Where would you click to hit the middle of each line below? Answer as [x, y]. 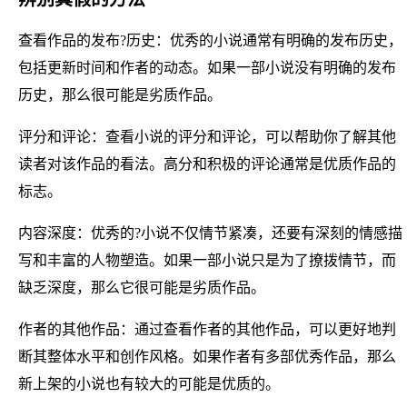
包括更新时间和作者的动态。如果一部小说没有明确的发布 [207, 67]
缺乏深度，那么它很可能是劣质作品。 [142, 287]
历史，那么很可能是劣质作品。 [120, 94]
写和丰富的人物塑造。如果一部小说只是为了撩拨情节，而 [207, 260]
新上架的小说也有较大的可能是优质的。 [149, 383]
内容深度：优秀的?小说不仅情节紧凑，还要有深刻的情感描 [210, 233]
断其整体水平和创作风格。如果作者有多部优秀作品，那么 [207, 356]
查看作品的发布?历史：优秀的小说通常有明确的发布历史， [210, 40]
